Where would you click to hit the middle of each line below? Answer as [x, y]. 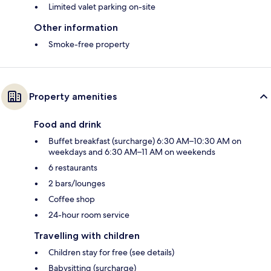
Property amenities [73, 96]
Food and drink [67, 124]
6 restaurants [73, 167]
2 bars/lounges [77, 183]
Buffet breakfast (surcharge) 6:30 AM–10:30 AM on [145, 141]
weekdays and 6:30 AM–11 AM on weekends [132, 152]
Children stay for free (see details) [111, 252]
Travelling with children [87, 235]
